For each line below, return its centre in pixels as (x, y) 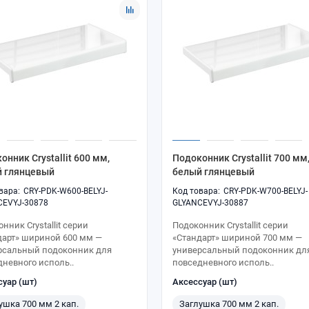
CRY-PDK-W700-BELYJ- (266, 191)
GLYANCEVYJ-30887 (210, 202)
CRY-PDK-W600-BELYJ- (66, 191)
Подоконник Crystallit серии (230, 225)
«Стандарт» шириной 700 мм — (237, 237)
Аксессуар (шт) (205, 281)
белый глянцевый (213, 171)
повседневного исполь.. (223, 262)
